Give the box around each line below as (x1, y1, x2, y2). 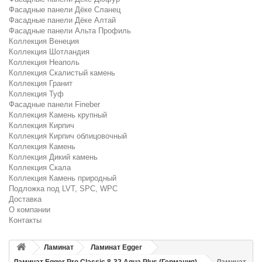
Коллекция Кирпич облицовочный (9, 132, 127, 140)
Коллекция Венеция (9, 37, 79, 46)
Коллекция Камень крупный (9, 111, 107, 119)
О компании (9, 205, 50, 214)
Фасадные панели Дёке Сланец (9, 5, 120, 14)
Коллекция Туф (9, 89, 64, 98)
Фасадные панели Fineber (9, 100, 100, 109)
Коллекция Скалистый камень (9, 68, 115, 77)
